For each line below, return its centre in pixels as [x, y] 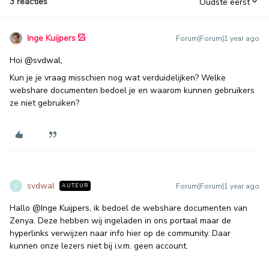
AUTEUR [75, 186]
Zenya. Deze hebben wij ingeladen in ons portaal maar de [120, 221]
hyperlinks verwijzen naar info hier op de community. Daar [120, 233]
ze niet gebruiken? [44, 103]
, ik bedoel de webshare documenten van [168, 208]
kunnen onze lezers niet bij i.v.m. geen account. [100, 246]
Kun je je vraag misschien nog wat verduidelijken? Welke [118, 78]
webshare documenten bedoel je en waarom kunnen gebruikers [132, 90]
